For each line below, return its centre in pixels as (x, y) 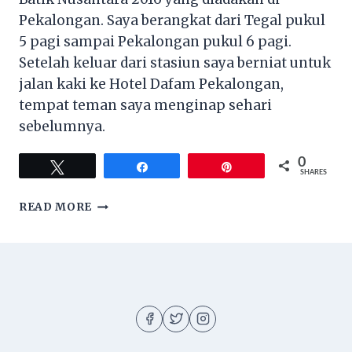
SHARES (314, 173)
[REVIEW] (120, 203)
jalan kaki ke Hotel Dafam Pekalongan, (151, 84)
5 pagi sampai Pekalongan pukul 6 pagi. (155, 42)
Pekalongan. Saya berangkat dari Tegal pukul (172, 21)
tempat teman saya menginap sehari (145, 106)
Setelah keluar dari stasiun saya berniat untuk (175, 63)
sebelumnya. (62, 127)
